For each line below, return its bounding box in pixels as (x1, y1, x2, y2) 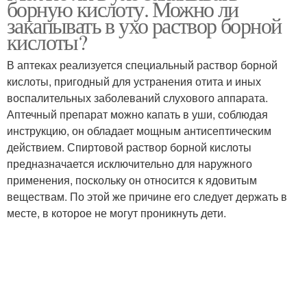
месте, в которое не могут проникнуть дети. (7, 205, 226, 221)
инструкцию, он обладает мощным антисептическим (7, 123, 271, 138)
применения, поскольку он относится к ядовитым (7, 172, 257, 188)
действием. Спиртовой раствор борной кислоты (7, 139, 251, 155)
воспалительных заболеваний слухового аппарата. (7, 90, 268, 106)
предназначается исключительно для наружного (7, 156, 252, 171)
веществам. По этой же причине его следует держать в (7, 188, 287, 204)
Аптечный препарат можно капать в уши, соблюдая (7, 106, 268, 122)
